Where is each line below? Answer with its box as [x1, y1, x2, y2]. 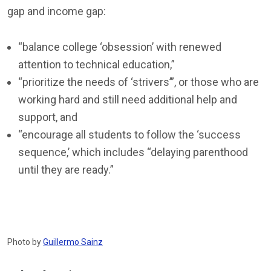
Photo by [7, 237, 43, 247]
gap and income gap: [7, 5, 106, 18]
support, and [18, 111, 77, 123]
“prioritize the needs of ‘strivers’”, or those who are [18, 76, 259, 88]
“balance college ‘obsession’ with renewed [18, 41, 221, 53]
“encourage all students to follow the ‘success [18, 128, 241, 141]
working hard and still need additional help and [18, 93, 237, 106]
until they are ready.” [18, 163, 114, 176]
